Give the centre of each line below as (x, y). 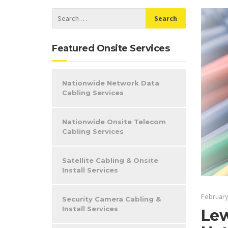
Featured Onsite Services (111, 48)
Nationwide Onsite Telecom (114, 122)
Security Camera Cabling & (111, 199)
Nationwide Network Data (111, 83)
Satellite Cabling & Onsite (110, 160)
